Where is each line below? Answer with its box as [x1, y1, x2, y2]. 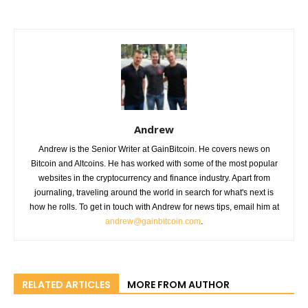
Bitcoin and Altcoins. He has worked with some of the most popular [30, 159, 278, 169]
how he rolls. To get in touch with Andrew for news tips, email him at [29, 202, 279, 212]
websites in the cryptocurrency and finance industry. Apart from [38, 173, 270, 184]
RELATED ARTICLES [22, 278, 111, 292]
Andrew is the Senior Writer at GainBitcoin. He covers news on [38, 144, 270, 155]
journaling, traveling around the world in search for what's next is [34, 188, 274, 198]
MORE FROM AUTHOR [127, 278, 230, 292]
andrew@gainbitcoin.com [105, 217, 201, 227]
